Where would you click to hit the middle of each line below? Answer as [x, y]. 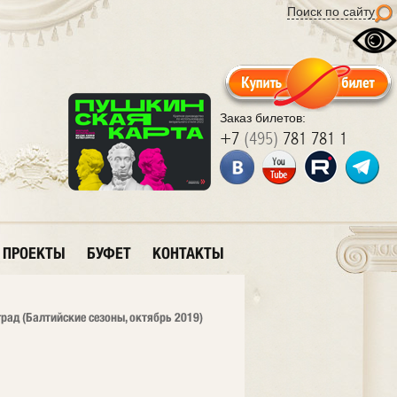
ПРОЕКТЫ [34, 253]
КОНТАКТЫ [188, 253]
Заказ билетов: [263, 118]
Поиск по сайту [331, 12]
